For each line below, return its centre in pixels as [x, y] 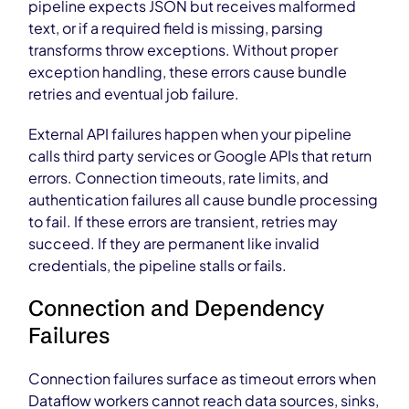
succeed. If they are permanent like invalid [174, 243]
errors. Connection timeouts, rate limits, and [179, 178]
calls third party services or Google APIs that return [200, 156]
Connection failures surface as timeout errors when [203, 378]
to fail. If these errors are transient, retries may [184, 221]
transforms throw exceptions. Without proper [184, 50]
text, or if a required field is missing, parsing [176, 28]
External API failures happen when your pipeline [190, 134]
